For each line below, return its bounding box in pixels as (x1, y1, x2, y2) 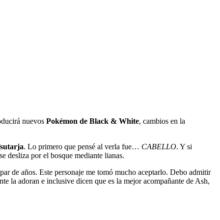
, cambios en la (139, 116, 185, 125)
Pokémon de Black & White (46, 116, 139, 125)
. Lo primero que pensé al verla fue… (24, 142, 141, 151)
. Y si (176, 142, 192, 151)
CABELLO (141, 142, 176, 151)
